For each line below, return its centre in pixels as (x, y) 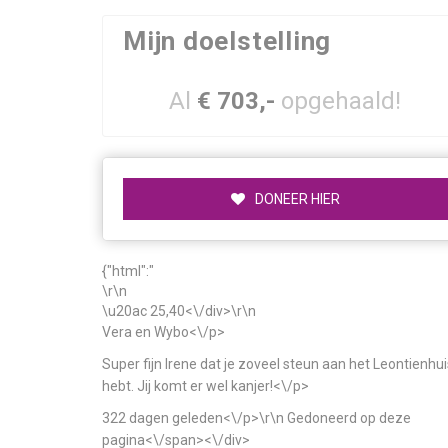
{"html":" (128, 271)
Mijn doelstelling (227, 41)
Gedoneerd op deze (349, 418)
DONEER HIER (297, 199)
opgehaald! (341, 101)
